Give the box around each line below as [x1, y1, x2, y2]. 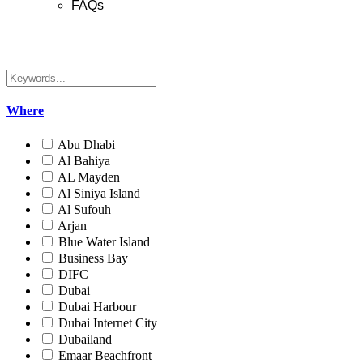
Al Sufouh [58, 202, 111, 216]
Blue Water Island [58, 234, 150, 249]
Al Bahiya [58, 153, 110, 168]
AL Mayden [58, 169, 120, 184]
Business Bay [58, 250, 128, 265]
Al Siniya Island [58, 186, 140, 200]
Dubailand [58, 331, 112, 346]
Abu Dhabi [58, 137, 115, 152]
